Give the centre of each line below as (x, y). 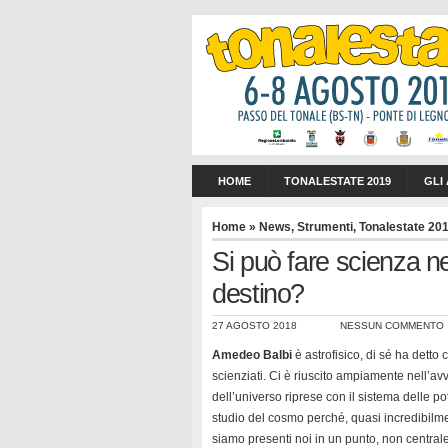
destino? (258, 293)
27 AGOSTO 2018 (254, 325)
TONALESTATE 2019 (337, 181)
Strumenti (325, 227)
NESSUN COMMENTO (392, 325)
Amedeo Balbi (252, 355)
